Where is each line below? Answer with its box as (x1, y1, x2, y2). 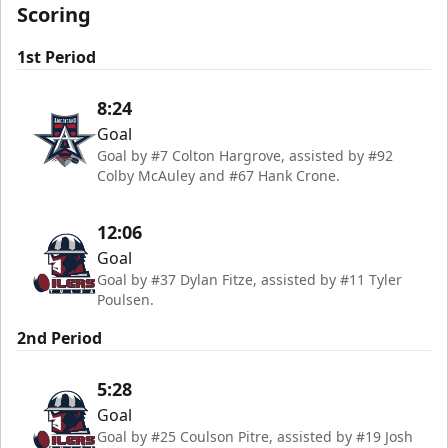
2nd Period (17, 326, 102, 349)
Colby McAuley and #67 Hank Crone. (97, 165, 340, 185)
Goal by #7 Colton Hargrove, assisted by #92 (97, 145, 393, 165)
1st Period (17, 45, 96, 68)
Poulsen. (97, 289, 154, 309)
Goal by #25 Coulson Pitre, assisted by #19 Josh (97, 426, 413, 446)
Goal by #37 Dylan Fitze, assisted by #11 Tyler (97, 269, 402, 289)
